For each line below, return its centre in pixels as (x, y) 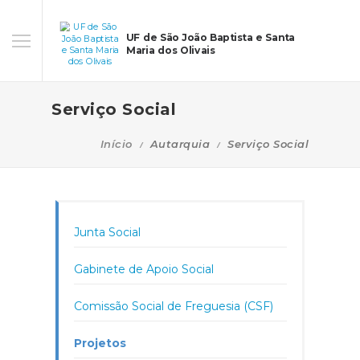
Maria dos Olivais (171, 51)
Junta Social (107, 232)
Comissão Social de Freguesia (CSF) (174, 306)
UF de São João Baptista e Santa (211, 37)
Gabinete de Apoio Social (144, 269)
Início (116, 144)
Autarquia (180, 144)
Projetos (100, 343)
